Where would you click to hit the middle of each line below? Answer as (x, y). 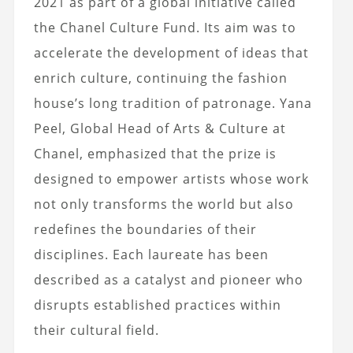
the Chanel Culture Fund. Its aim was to (165, 28)
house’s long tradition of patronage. (154, 104)
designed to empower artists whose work (171, 179)
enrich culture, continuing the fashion (160, 78)
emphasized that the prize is (180, 154)
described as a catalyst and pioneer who (168, 280)
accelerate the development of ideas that (171, 53)
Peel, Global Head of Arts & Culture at (160, 129)
